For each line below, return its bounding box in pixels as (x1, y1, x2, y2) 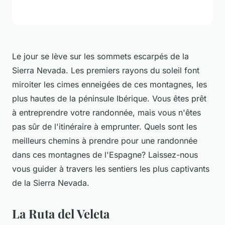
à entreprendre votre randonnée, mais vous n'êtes (12, 107, 201, 118)
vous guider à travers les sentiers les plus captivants (12, 163, 209, 174)
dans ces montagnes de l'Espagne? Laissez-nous (12, 149, 198, 160)
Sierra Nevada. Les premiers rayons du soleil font (12, 65, 199, 75)
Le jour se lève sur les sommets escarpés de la (12, 51, 189, 61)
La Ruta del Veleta (12, 205, 109, 221)
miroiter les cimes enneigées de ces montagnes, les (12, 79, 207, 89)
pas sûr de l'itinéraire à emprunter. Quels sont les (12, 121, 197, 132)
